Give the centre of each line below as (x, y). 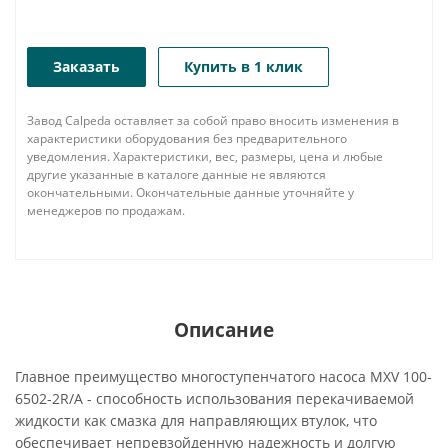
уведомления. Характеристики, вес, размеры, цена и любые (205, 156)
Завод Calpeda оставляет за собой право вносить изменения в (213, 120)
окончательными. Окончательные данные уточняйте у (190, 192)
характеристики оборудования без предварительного (187, 138)
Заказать (86, 66)
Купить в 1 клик (243, 66)
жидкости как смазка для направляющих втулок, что (196, 420)
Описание (224, 329)
